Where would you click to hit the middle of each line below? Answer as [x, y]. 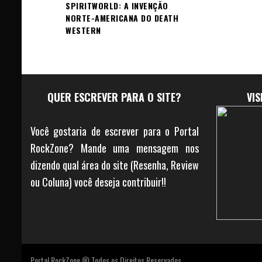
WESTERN [83, 30]
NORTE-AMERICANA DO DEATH [122, 18]
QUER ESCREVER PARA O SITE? [115, 97]
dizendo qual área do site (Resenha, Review [115, 165]
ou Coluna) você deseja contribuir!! [98, 182]
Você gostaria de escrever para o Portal [115, 131]
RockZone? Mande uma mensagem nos [115, 148]
